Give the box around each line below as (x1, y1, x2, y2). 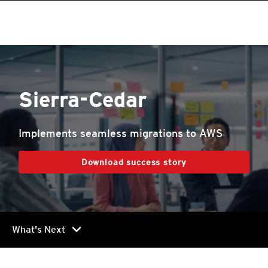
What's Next (12, 224, 65, 235)
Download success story (81, 157, 187, 167)
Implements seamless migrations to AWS (19, 127, 223, 139)
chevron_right (66, 221, 87, 239)
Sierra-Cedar (19, 86, 147, 112)
